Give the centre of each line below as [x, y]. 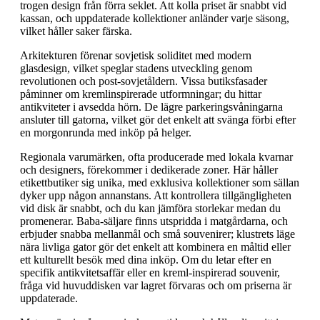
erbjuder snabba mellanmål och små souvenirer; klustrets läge [157, 234]
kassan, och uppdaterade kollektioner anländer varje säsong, [155, 19]
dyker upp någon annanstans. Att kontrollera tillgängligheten [156, 196]
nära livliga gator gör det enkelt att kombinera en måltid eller [155, 247]
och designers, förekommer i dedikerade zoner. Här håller [149, 170]
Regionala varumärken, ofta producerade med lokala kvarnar [156, 157]
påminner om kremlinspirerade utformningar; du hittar [141, 94]
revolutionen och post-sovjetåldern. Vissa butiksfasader [144, 81]
